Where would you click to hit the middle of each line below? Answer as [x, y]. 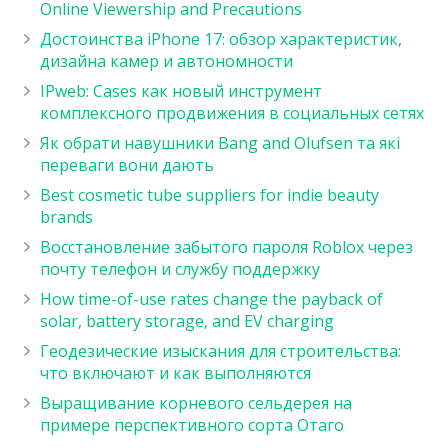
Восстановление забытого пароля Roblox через [226, 247]
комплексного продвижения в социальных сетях [232, 113]
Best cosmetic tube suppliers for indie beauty [209, 195]
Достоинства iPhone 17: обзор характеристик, [221, 39]
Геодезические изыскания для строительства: [220, 351]
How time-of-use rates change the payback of [211, 299]
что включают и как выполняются [175, 373]
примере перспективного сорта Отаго [192, 425]
